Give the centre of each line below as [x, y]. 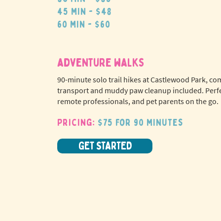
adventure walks [101, 63]
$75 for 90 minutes [141, 123]
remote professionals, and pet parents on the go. [138, 101]
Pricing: [77, 123]
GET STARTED [105, 146]
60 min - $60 [84, 24]
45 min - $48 [84, 12]
